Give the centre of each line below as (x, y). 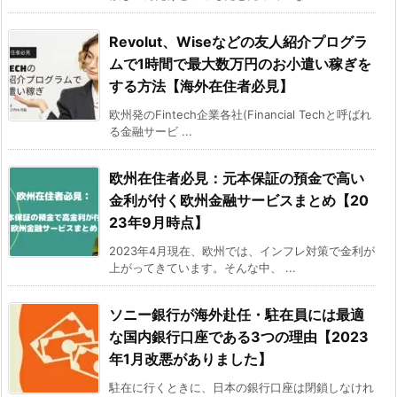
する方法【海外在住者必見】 (201, 86)
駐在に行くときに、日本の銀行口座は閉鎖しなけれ (241, 388)
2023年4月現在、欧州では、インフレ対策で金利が (242, 251)
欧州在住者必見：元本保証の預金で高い (237, 179)
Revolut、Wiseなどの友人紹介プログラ (238, 42)
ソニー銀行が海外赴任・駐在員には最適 (237, 315)
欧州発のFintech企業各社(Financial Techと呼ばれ (240, 115)
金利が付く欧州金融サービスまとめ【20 (239, 201)
